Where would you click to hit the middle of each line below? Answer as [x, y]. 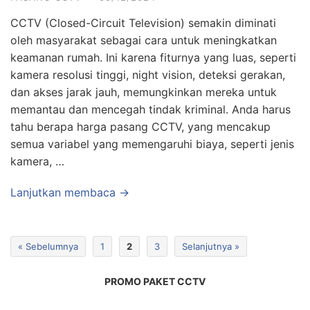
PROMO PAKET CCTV [155, 281]
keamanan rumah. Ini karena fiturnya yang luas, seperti [153, 57]
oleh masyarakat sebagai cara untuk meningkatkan [144, 40]
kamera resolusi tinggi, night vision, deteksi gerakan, [148, 74]
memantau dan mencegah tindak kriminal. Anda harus [151, 109]
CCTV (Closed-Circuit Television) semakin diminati [143, 22]
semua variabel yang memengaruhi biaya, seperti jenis [152, 144]
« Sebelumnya [48, 246]
